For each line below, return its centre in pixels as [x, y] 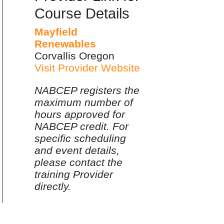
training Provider [74, 174]
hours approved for [80, 114]
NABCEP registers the [87, 90]
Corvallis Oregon [75, 55]
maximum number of [84, 102]
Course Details [82, 13]
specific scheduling [80, 138]
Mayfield [56, 31]
